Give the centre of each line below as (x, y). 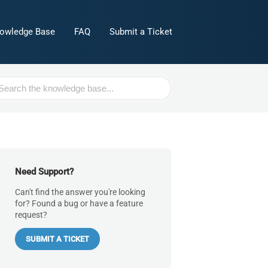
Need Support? (44, 171)
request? (31, 214)
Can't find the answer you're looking (80, 192)
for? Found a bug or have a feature (79, 203)
